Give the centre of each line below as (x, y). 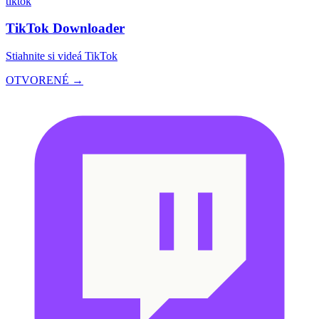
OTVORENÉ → (45, 80)
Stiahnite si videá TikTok (62, 56)
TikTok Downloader (65, 28)
